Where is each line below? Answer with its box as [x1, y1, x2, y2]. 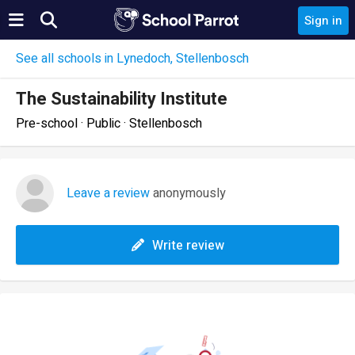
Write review [151, 236, 224, 255]
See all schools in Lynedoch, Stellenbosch [16, 49, 249, 68]
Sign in [304, 12, 342, 29]
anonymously [150, 184, 226, 203]
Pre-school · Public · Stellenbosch [16, 114, 202, 133]
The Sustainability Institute [16, 86, 227, 112]
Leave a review [67, 184, 150, 203]
